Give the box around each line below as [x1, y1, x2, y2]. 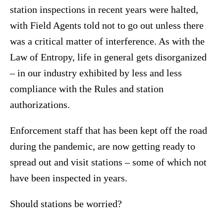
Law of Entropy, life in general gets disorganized [10, 52, 207, 63]
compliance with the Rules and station [10, 83, 164, 95]
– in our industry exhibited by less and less [10, 67, 182, 79]
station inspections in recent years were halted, [10, 4, 198, 15]
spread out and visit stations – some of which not [10, 157, 207, 168]
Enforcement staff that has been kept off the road [10, 125, 207, 136]
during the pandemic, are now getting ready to [10, 141, 195, 152]
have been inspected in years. [10, 172, 127, 184]
